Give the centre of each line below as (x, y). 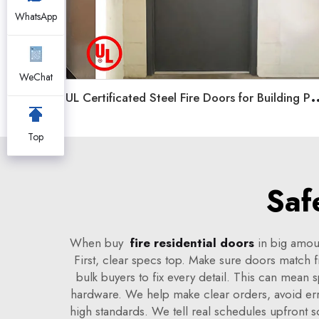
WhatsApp (36, 16)
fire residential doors (192, 242)
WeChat (36, 77)
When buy (100, 242)
